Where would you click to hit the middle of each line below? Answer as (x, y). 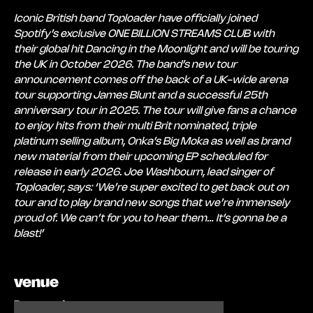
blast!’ (29, 234)
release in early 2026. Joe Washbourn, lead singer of (144, 172)
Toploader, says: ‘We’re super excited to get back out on (151, 188)
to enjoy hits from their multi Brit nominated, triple (135, 126)
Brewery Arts (48, 305)
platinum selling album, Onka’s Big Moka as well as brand (152, 141)
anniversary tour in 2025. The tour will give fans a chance (155, 111)
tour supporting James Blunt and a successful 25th (141, 95)
